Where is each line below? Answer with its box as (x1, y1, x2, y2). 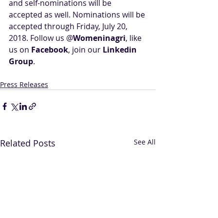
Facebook (31, 44, 68, 55)
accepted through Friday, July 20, (9, 21, 129, 32)
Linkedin (103, 44, 139, 55)
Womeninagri (73, 33, 126, 43)
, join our (68, 44, 103, 55)
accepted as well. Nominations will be (9, 9, 147, 20)
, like (126, 33, 144, 43)
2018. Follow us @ (9, 33, 73, 43)
